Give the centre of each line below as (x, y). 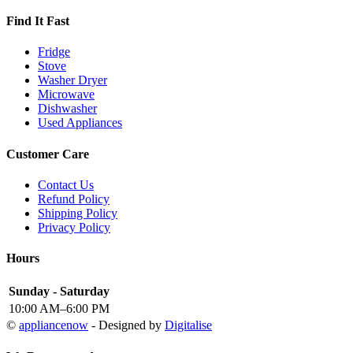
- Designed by (126, 325)
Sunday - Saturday (59, 292)
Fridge (54, 52)
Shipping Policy (78, 213)
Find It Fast (38, 21)
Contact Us (66, 184)
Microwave (66, 95)
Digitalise (188, 325)
